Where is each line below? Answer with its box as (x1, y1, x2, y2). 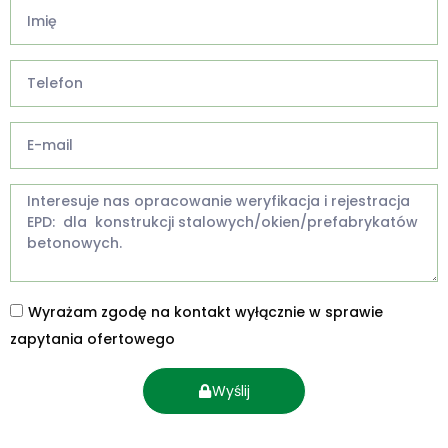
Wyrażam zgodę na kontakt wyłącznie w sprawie (28, 301, 383, 322)
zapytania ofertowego (10, 328, 175, 349)
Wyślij (212, 381, 250, 402)
